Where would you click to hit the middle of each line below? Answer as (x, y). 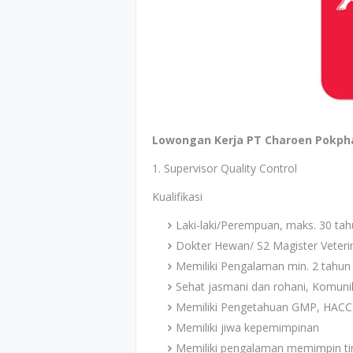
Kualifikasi (177, 197)
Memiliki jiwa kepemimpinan (247, 327)
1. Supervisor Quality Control (225, 168)
